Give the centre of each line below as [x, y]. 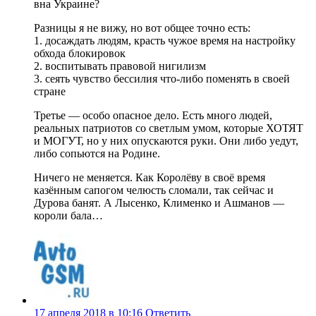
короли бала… [68, 215]
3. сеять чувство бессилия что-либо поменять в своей [162, 78]
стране [50, 91]
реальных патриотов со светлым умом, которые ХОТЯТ [169, 128]
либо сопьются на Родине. [97, 153]
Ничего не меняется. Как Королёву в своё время [150, 177]
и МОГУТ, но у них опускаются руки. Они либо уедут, [166, 140]
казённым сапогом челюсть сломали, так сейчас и [154, 190]
